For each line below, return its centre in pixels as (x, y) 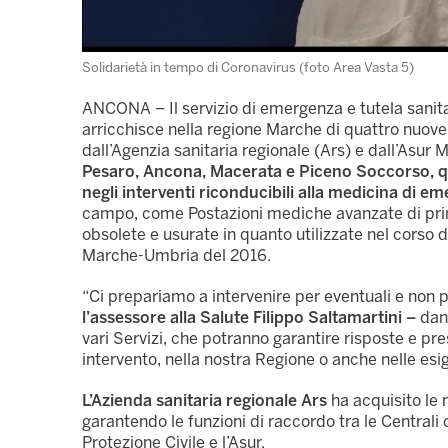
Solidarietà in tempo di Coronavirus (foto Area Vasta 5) (248, 67)
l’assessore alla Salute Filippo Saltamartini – (249, 318)
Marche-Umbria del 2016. (176, 256)
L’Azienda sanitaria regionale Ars (204, 401)
